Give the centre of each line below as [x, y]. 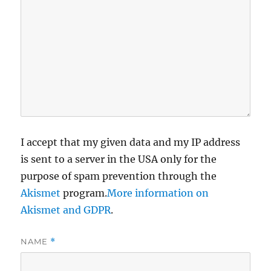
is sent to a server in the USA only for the [119, 159]
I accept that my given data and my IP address [131, 142]
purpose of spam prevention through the [119, 176]
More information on [158, 193]
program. [84, 193]
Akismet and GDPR [66, 210]
